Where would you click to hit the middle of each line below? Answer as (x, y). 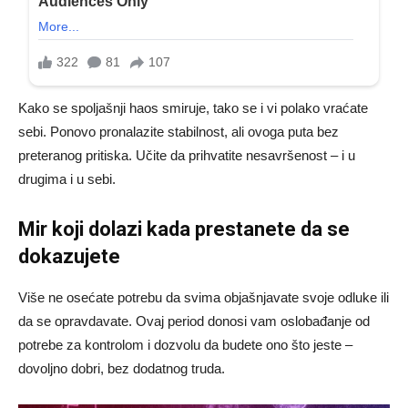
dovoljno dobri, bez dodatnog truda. (122, 368)
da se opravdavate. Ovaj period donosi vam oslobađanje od (194, 321)
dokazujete (69, 256)
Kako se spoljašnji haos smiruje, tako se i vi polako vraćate (193, 107)
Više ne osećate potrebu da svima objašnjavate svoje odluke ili (204, 297)
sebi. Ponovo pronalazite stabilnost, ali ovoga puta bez (178, 131)
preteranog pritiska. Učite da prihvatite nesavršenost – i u (187, 155)
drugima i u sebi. (67, 178)
